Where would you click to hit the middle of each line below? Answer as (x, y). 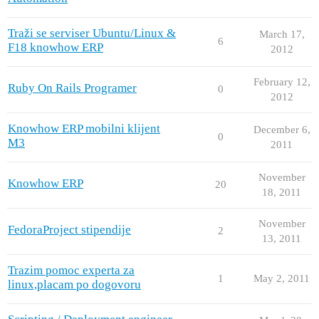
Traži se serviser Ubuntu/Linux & (92, 33)
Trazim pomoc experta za (71, 270)
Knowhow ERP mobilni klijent (84, 128)
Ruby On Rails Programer (72, 88)
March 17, (282, 34)
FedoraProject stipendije (69, 229)
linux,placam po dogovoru (74, 284)
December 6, (282, 129)
